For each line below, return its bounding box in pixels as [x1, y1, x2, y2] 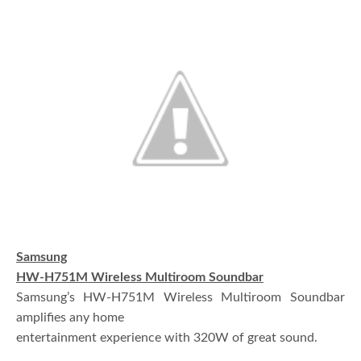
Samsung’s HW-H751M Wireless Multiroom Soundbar [16, 291, 345, 305]
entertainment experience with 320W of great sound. [16, 331, 318, 345]
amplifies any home [16, 311, 125, 325]
